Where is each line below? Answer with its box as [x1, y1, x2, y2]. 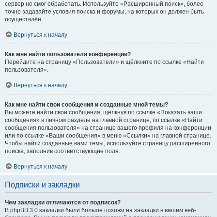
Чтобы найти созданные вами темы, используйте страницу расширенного [5, 139, 210, 147]
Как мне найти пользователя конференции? [5, 50, 131, 58]
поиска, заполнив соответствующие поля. [5, 147, 120, 155]
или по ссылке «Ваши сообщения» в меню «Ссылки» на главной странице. [5, 132, 211, 139]
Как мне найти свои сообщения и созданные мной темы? [5, 101, 168, 108]
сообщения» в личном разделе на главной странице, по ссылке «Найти [5, 116, 202, 124]
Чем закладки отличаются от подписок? [5, 199, 121, 206]
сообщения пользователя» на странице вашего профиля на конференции [5, 124, 211, 131]
